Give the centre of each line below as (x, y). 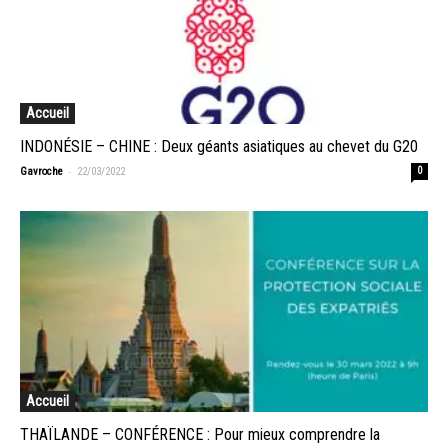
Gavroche (41, 171)
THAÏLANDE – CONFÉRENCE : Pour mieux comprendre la (200, 435)
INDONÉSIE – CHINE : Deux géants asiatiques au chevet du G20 (221, 146)
